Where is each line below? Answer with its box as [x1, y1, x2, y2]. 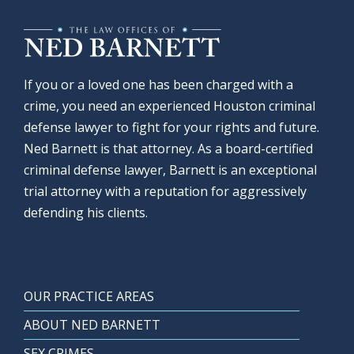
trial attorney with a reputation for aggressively [24, 182, 307, 200]
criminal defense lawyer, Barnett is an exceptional [24, 160, 317, 179]
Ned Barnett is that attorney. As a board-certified [24, 139, 313, 157]
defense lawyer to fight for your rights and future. [24, 118, 319, 136]
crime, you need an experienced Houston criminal [24, 96, 315, 115]
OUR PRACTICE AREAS [24, 287, 154, 305]
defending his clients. [24, 203, 148, 221]
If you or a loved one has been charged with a [24, 75, 293, 93]
